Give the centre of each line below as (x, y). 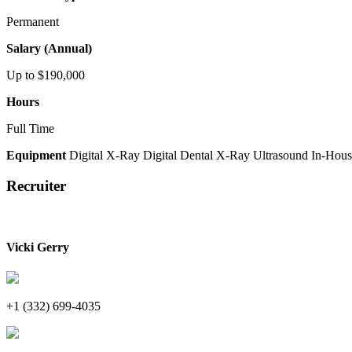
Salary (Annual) (49, 48)
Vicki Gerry (38, 247)
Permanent (33, 22)
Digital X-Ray (104, 155)
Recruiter (36, 185)
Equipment (36, 155)
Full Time (30, 128)
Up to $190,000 (46, 75)
